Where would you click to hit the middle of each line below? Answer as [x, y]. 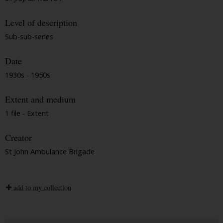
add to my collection [41, 187]
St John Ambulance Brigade [50, 151]
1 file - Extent [27, 113]
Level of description [41, 23]
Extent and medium [40, 99]
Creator [18, 138]
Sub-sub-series [29, 37]
